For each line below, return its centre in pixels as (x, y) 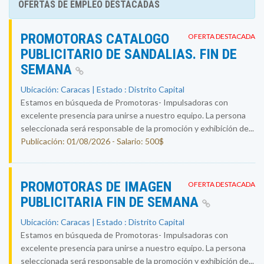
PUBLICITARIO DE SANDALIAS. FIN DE (129, 54)
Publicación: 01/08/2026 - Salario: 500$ (92, 141)
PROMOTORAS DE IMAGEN (96, 187)
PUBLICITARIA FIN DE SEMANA (111, 202)
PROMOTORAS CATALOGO (95, 39)
